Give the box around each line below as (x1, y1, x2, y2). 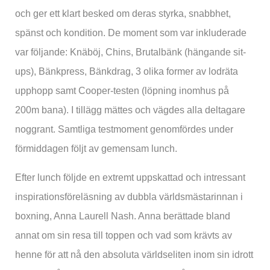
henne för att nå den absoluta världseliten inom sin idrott (15, 250, 253, 260)
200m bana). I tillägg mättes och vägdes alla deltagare (15, 105, 245, 116)
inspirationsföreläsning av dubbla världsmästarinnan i (15, 192, 243, 202)
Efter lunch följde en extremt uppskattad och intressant (15, 172, 245, 183)
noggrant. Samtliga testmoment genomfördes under (15, 124, 233, 135)
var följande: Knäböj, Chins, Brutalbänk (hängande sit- (15, 47, 246, 58)
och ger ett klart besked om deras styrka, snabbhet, (15, 8, 231, 19)
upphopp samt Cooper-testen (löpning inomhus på (15, 86, 229, 96)
